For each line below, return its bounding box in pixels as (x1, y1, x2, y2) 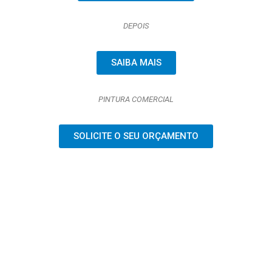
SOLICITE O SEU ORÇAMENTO (73, 130, 199, 141)
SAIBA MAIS (110, 56, 161, 68)
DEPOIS (123, 21, 149, 31)
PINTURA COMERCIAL (98, 95, 174, 104)
